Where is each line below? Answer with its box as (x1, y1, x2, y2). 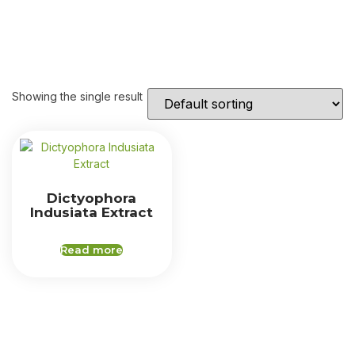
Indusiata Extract (30, 204, 154, 220)
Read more (60, 243, 124, 256)
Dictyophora (47, 189, 137, 206)
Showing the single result (12, 90, 143, 103)
